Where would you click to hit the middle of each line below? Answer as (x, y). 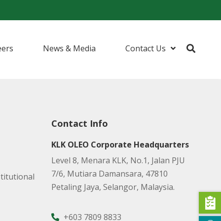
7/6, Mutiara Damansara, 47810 (109, 174)
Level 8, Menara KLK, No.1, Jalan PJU (118, 160)
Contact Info (79, 123)
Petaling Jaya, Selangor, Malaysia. (113, 187)
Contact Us (146, 48)
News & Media (69, 48)
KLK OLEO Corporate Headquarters (120, 145)
